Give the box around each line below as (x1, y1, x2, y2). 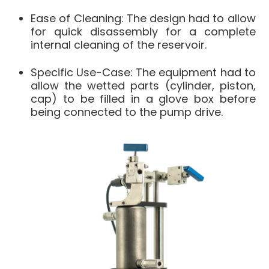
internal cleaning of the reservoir (31, 37, 205, 53)
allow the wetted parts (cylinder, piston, (31, 77, 256, 93)
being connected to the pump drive (31, 104, 222, 119)
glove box (159, 91, 214, 106)
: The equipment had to (130, 64, 256, 80)
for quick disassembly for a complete (31, 24, 256, 40)
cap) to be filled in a (31, 91, 159, 106)
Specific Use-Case (31, 64, 131, 80)
